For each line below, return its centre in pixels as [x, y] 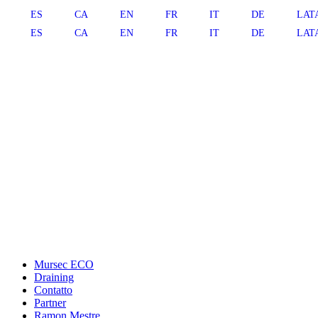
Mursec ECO [64, 264]
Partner [50, 303]
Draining [54, 277]
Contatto [53, 290]
